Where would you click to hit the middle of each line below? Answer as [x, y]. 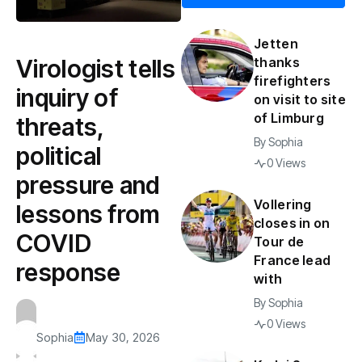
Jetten [276, 44]
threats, [60, 126]
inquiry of [67, 97]
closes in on [292, 223]
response [69, 272]
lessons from [88, 214]
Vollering [283, 204]
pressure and [88, 185]
